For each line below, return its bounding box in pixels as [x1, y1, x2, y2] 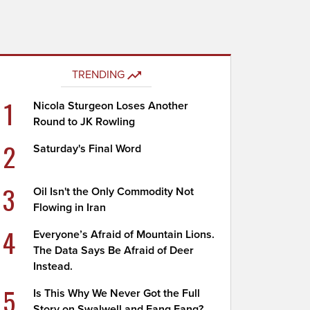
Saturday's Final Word [33, 142, 142, 156]
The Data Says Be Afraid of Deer [33, 244, 194, 257]
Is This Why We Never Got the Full [33, 286, 201, 300]
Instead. [33, 259, 73, 273]
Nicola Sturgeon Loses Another [33, 99, 189, 113]
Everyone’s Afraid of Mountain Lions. [33, 228, 215, 241]
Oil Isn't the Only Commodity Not [33, 185, 194, 199]
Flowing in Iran [33, 201, 107, 215]
